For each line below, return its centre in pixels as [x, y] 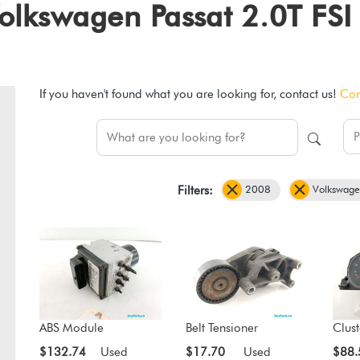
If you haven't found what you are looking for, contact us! [189, 94]
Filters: [195, 190]
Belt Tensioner [222, 327]
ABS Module [71, 327]
